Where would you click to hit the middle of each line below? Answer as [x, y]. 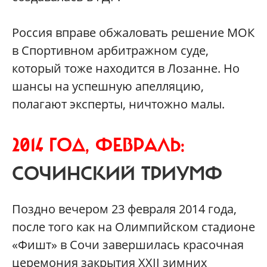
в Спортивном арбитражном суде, [110, 51]
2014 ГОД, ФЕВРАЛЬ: [98, 146]
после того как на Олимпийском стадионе [133, 227]
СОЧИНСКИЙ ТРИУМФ [117, 174]
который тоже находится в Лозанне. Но [126, 69]
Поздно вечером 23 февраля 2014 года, [124, 209]
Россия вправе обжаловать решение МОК [133, 33]
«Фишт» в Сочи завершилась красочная [128, 245]
